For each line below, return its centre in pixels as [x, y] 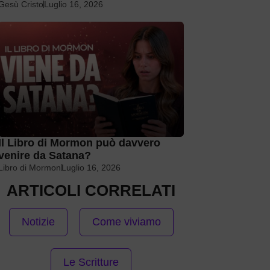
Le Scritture [91, 262]
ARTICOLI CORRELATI [91, 190]
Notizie [38, 221]
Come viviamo [126, 221]
